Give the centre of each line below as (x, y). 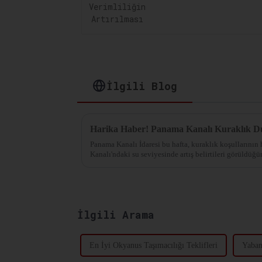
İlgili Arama (116, 214)
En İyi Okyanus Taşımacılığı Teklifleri (154, 245)
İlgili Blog (142, 86)
